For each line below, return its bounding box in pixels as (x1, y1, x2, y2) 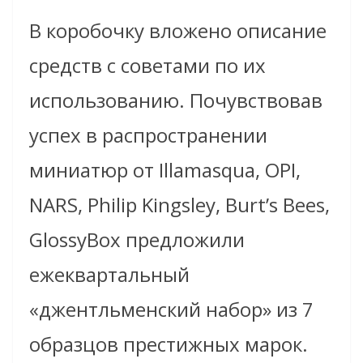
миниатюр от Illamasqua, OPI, (29, 156, 301, 184)
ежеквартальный (29, 261, 190, 288)
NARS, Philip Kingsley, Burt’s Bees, (29, 191, 330, 219)
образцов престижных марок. (29, 331, 308, 358)
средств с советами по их (29, 52, 266, 79)
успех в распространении (29, 122, 267, 149)
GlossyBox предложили (29, 226, 245, 254)
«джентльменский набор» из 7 (29, 296, 314, 323)
